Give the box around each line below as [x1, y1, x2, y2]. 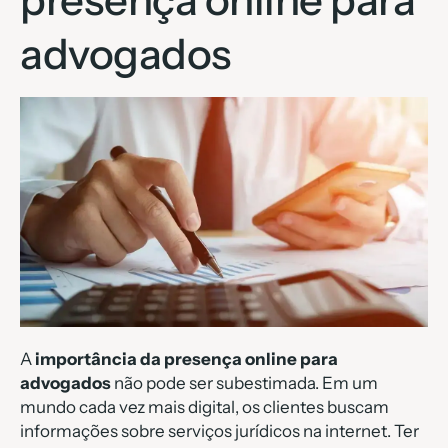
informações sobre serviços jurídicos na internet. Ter [20, 421, 419, 442]
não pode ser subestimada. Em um [111, 373, 378, 394]
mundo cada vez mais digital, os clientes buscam [20, 397, 389, 418]
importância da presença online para [35, 349, 338, 370]
